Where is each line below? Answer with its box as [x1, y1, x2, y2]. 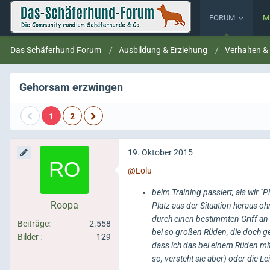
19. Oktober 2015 [128, 148, 193, 157]
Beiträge [17, 219, 49, 228]
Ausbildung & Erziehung [119, 45, 207, 55]
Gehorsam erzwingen [19, 81, 123, 93]
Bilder [17, 232, 39, 242]
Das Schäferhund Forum [10, 45, 101, 55]
